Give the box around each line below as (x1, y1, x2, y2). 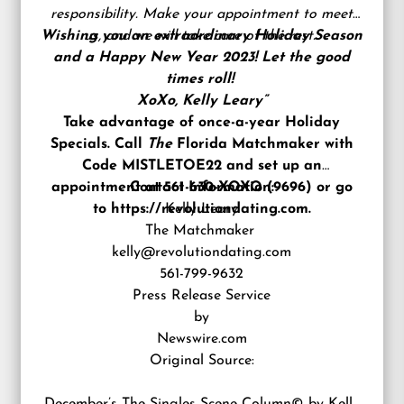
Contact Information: (129, 180, 274, 195)
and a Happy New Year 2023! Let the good (53, 50, 351, 65)
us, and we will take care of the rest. (83, 29, 320, 43)
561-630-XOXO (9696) (163, 180, 312, 195)
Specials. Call (50, 137, 147, 151)
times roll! (165, 72, 238, 87)
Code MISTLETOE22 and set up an (81, 159, 322, 173)
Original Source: (149, 353, 254, 368)
